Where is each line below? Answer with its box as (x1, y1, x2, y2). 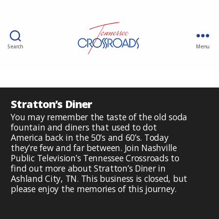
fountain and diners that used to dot (11, 121, 157, 133)
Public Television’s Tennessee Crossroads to (11, 152, 179, 164)
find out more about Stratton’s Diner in (11, 162, 166, 174)
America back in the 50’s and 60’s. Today (11, 131, 169, 143)
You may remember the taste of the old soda (11, 110, 188, 123)
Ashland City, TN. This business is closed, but (11, 172, 187, 184)
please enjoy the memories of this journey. (11, 182, 177, 195)
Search (7, 43, 23, 50)
